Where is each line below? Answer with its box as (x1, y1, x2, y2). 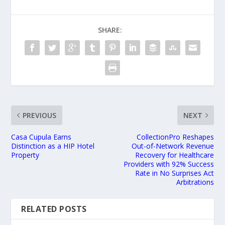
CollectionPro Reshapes (136, 132, 214, 142)
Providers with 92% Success (123, 159, 214, 169)
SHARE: (98, 25, 122, 35)
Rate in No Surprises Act (135, 168, 214, 178)
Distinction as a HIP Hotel (11, 141, 95, 151)
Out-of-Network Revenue (131, 141, 214, 151)
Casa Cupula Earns (11, 132, 72, 142)
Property (11, 150, 40, 160)
